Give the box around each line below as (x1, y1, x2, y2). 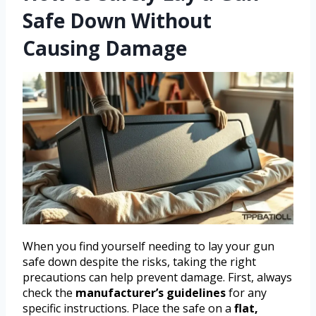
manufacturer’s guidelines (75, 284, 226, 300)
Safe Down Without (23, 6, 212, 34)
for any (226, 284, 267, 300)
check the (23, 284, 75, 300)
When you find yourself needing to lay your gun (23, 238, 274, 254)
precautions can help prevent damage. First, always (23, 269, 292, 285)
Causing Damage (23, 34, 187, 61)
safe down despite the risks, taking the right (23, 253, 256, 269)
